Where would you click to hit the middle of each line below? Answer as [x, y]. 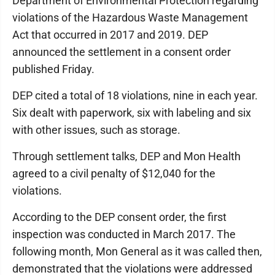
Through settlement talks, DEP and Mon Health [126, 156]
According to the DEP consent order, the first [119, 217]
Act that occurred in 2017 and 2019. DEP [110, 35]
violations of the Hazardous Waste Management [130, 17]
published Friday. [53, 69]
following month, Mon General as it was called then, [137, 251]
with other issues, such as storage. [96, 130]
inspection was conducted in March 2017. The [124, 234]
